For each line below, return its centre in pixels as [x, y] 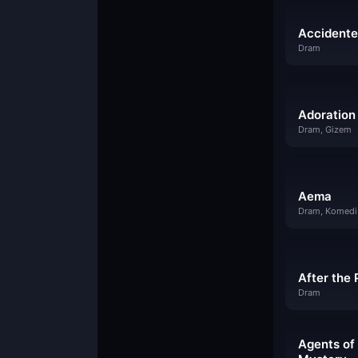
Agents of [326, 344]
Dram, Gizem [325, 129]
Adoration [327, 115]
